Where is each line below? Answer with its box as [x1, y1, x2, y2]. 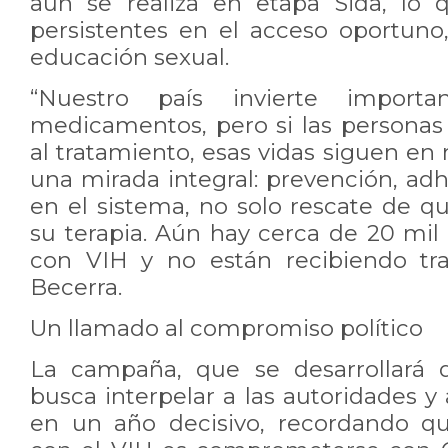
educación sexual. [30, 43, 229, 71]
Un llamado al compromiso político [30, 314, 423, 342]
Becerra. [30, 273, 122, 301]
